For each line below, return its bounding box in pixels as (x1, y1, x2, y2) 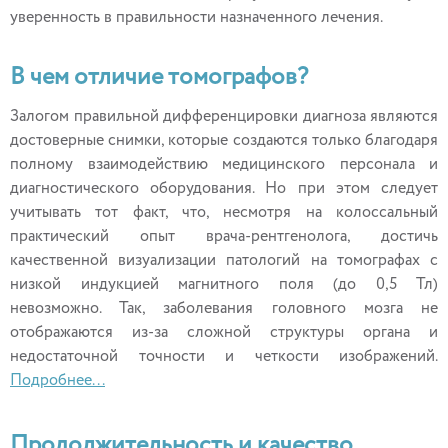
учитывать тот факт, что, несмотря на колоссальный (10, 205, 438, 221)
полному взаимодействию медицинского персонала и (10, 157, 438, 173)
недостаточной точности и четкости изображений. (10, 349, 438, 365)
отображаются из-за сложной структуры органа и (10, 325, 438, 341)
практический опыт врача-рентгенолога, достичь (10, 229, 438, 245)
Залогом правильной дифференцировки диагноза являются (10, 109, 438, 125)
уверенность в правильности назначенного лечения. (10, 10, 383, 26)
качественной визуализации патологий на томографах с (10, 253, 438, 269)
